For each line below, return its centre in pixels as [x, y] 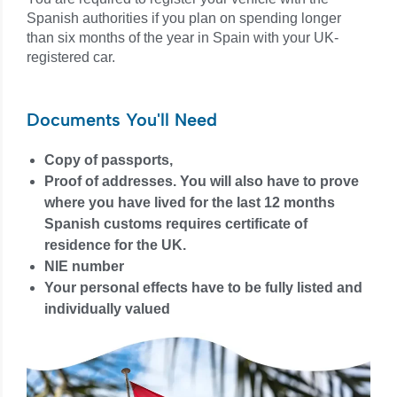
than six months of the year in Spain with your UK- [183, 38]
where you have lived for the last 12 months [190, 203]
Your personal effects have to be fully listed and [203, 288]
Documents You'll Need [122, 120]
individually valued [107, 309]
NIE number [84, 267]
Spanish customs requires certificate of [176, 224]
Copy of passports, [109, 160]
